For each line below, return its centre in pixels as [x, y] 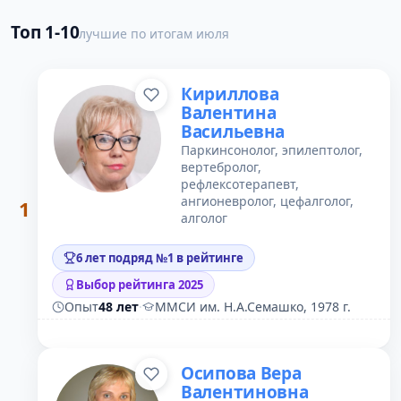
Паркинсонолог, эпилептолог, [272, 150]
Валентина [229, 113]
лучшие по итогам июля [154, 34]
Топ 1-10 [45, 32]
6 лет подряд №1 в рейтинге [160, 258]
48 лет [119, 307]
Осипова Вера [241, 373]
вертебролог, [221, 167]
